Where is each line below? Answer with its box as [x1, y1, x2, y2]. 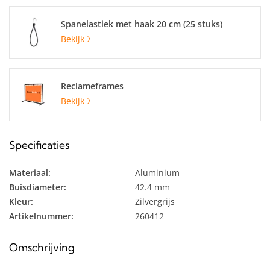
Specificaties [9, 139, 69, 151]
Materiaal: [9, 167, 51, 178]
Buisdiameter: [9, 181, 66, 193]
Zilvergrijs [135, 196, 175, 207]
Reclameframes [61, 80, 124, 92]
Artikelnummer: [9, 210, 74, 222]
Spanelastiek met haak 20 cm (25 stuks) [61, 18, 222, 30]
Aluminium [135, 167, 180, 178]
